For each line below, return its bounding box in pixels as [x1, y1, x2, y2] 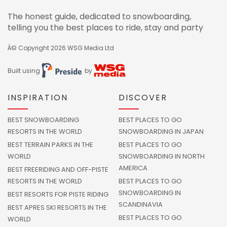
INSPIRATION [8, 92, 68, 103]
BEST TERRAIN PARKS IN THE [8, 140, 93, 149]
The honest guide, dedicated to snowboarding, [8, 11, 191, 22]
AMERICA [119, 163, 147, 173]
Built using [8, 66, 42, 75]
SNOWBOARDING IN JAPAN [119, 127, 204, 136]
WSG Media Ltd [67, 44, 114, 52]
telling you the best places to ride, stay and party [8, 22, 203, 33]
